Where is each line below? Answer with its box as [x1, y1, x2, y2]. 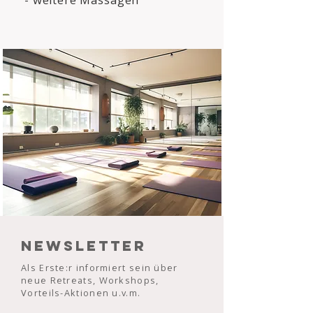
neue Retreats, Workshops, [21, 274, 159, 286]
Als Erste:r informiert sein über [21, 261, 178, 274]
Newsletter [21, 237, 147, 254]
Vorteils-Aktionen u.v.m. [21, 286, 141, 299]
